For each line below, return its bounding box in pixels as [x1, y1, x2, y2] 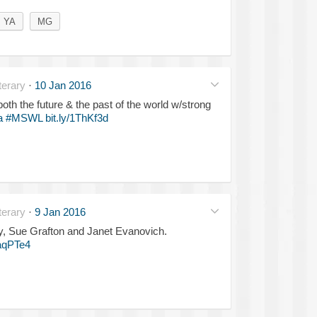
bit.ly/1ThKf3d [45, 111, 108, 124]
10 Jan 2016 [34, 79, 91, 91]
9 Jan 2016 [34, 205, 86, 218]
